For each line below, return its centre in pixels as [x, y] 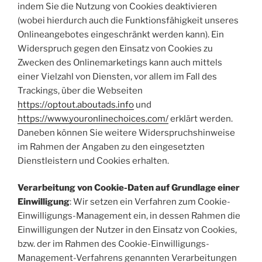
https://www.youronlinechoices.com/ [93, 118]
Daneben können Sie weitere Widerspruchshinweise [126, 132]
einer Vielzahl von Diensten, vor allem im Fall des [117, 76]
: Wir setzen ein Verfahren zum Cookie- [150, 202]
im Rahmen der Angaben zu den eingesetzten [111, 146]
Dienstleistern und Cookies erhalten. [93, 161]
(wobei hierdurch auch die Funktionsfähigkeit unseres [128, 20]
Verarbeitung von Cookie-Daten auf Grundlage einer [129, 188]
